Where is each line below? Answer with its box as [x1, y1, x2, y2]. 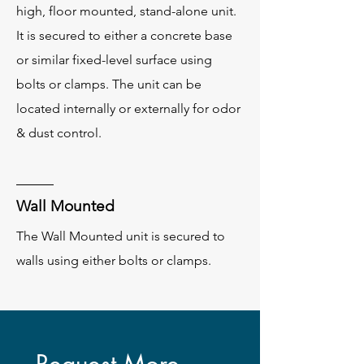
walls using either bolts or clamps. [16, 253, 211, 268]
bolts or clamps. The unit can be [16, 76, 201, 92]
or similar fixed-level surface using [16, 52, 212, 67]
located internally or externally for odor [16, 101, 240, 116]
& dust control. [16, 125, 102, 141]
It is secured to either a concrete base [16, 28, 232, 43]
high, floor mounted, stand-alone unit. [16, 3, 236, 19]
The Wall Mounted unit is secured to [16, 228, 225, 244]
